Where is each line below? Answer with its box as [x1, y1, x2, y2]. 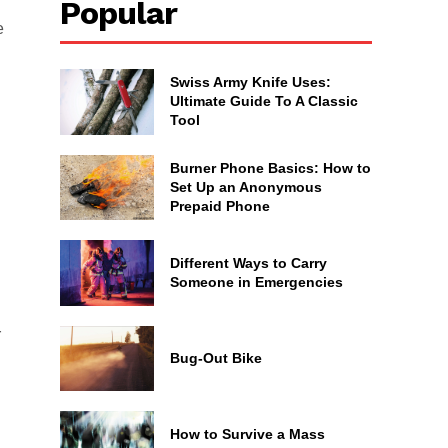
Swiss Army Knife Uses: [169, 74, 331, 91]
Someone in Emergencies [169, 273, 343, 290]
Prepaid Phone [169, 197, 270, 214]
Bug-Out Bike [169, 349, 262, 366]
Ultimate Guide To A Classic [169, 93, 358, 110]
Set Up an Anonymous [169, 178, 322, 195]
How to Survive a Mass [169, 425, 325, 442]
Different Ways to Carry [169, 254, 327, 271]
